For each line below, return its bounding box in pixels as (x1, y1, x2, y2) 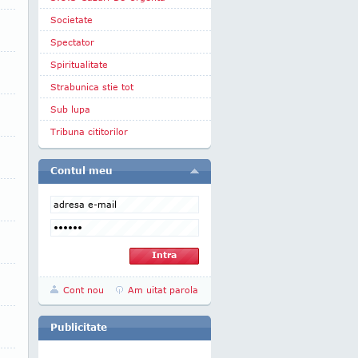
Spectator (50, 37, 94, 47)
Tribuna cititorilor (50, 126, 128, 137)
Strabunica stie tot (50, 82, 133, 92)
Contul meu (50, 165, 113, 177)
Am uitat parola (128, 284, 198, 295)
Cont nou (63, 284, 104, 295)
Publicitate (50, 321, 107, 333)
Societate (50, 14, 93, 25)
